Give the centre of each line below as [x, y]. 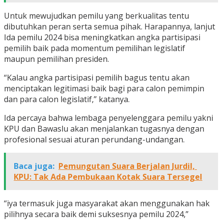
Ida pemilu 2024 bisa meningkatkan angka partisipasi [102, 38]
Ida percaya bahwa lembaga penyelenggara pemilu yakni [109, 118]
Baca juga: [34, 166]
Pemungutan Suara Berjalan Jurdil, [128, 166]
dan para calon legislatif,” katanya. [67, 99]
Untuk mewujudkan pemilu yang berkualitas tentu [96, 16]
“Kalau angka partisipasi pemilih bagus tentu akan [97, 78]
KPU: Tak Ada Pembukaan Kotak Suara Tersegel [108, 177]
